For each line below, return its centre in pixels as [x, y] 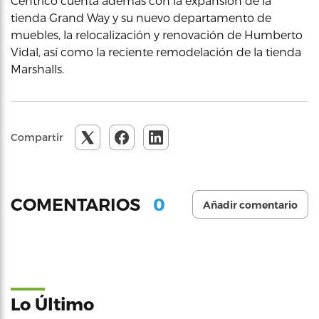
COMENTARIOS [78, 204]
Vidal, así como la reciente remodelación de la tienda [156, 52]
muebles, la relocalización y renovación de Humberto [157, 35]
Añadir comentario [250, 205]
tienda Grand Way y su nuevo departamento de [141, 17]
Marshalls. [37, 69]
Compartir [37, 137]
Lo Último [52, 304]
